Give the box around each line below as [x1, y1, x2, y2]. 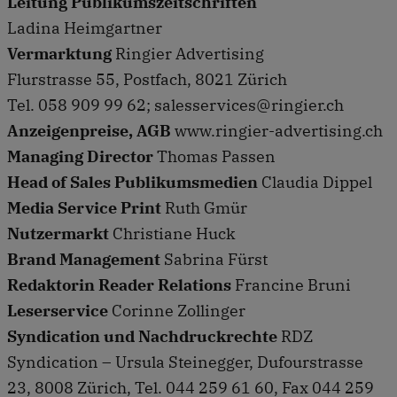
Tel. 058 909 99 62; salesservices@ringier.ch [7, 94, 344, 115]
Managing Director [7, 145, 153, 167]
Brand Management [7, 248, 164, 269]
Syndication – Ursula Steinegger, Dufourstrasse [7, 351, 363, 372]
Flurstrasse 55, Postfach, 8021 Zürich [7, 68, 287, 90]
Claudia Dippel [258, 171, 372, 192]
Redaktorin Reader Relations [7, 274, 235, 295]
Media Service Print [7, 197, 161, 218]
